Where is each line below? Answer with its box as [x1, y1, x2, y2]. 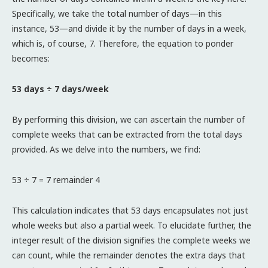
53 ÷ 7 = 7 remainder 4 [12, 173, 100, 185]
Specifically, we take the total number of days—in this [12, 7, 222, 19]
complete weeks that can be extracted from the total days [12, 128, 242, 140]
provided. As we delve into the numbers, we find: [12, 143, 200, 155]
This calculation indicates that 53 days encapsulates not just [12, 204, 248, 216]
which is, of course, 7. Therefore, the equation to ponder [12, 37, 233, 49]
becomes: [12, 52, 50, 64]
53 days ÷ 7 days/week [12, 83, 109, 95]
